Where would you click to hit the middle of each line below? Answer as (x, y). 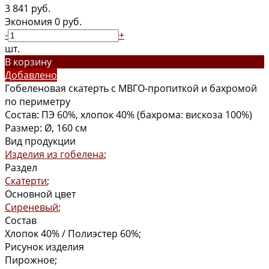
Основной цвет (40, 194)
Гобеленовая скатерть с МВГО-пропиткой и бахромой (131, 88)
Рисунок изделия (44, 246)
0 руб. (68, 21)
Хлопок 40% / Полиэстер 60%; (73, 233)
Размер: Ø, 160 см (46, 128)
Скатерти (26, 180)
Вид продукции (40, 141)
